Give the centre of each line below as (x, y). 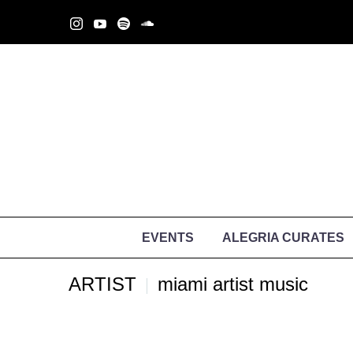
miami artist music (233, 284)
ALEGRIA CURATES (283, 238)
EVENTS (168, 238)
